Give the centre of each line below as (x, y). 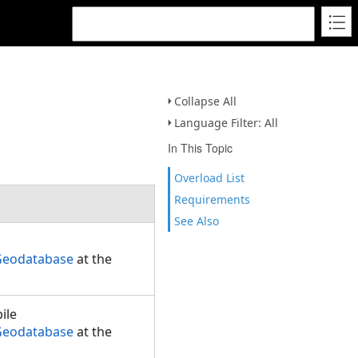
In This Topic (200, 148)
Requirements (212, 199)
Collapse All (205, 101)
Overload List (209, 178)
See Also (197, 221)
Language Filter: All (226, 123)
